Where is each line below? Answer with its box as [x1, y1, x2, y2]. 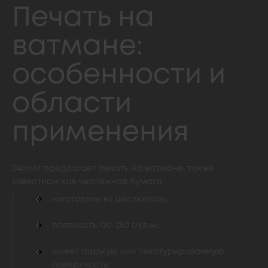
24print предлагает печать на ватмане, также [12, 165, 214, 172]
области [12, 92, 132, 117]
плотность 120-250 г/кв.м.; [52, 222, 160, 229]
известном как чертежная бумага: [12, 178, 164, 185]
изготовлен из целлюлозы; [52, 196, 167, 203]
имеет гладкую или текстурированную [52, 248, 224, 255]
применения [12, 121, 196, 145]
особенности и [12, 63, 226, 88]
